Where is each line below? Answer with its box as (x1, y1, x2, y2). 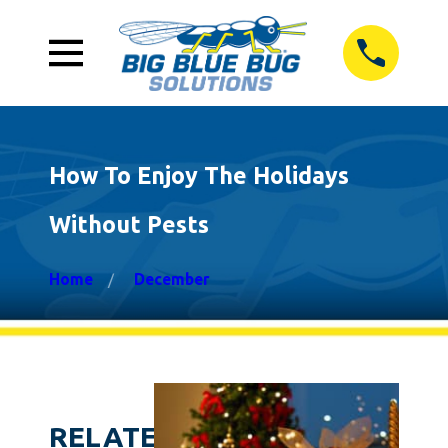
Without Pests (48, 211, 209, 238)
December (134, 270, 211, 288)
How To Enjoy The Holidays (48, 162, 349, 189)
